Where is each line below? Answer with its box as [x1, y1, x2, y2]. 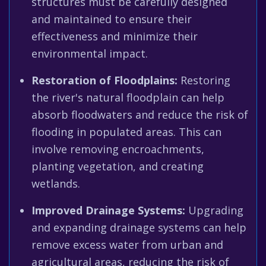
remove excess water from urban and [31, 237, 223, 252]
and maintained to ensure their [31, 12, 192, 26]
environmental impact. [31, 46, 148, 61]
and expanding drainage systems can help [31, 220, 246, 235]
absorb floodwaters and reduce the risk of [31, 107, 248, 122]
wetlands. [31, 176, 80, 191]
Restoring [178, 73, 230, 87]
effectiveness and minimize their [31, 29, 198, 43]
